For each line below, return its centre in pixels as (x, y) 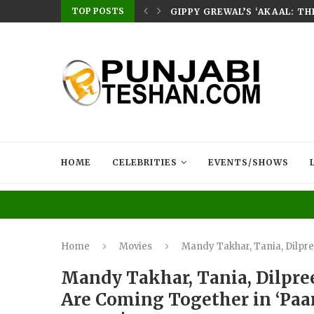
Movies (136, 246)
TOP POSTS (98, 11)
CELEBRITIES (145, 162)
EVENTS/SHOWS (248, 162)
